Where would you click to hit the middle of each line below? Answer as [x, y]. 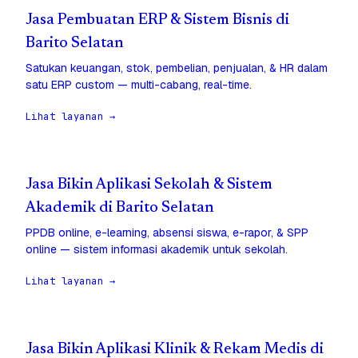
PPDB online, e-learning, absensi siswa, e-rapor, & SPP [167, 233]
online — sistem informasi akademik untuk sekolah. [157, 250]
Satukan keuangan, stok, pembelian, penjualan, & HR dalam [177, 68]
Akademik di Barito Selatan [120, 209]
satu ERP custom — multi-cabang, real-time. [139, 85]
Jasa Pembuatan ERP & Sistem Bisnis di [157, 21]
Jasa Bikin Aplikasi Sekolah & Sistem [149, 185]
